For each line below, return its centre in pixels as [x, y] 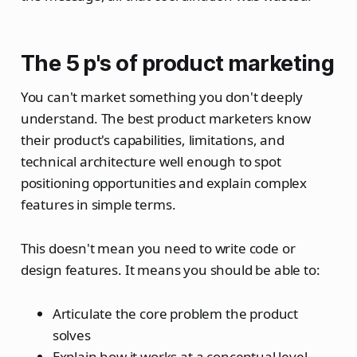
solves [71, 335]
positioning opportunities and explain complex [164, 182]
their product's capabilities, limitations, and [152, 139]
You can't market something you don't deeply [161, 96]
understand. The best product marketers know [165, 118]
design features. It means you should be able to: [170, 269]
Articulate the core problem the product [175, 313]
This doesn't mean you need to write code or [158, 248]
